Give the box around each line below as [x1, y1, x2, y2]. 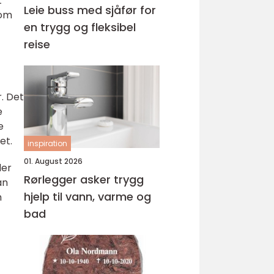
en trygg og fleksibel [24, 20, 136, 35]
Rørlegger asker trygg [24, 172, 114, 187]
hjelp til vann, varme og [24, 189, 151, 204]
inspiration [28, 138, 67, 149]
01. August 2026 [24, 156, 83, 166]
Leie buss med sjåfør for [24, 2, 156, 18]
